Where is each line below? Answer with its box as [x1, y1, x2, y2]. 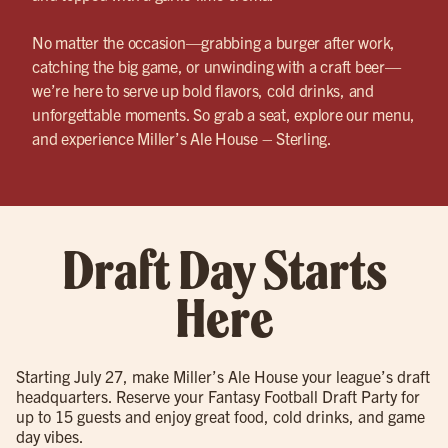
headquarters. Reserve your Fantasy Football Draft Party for [16, 385, 420, 406]
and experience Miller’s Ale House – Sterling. [32, 127, 332, 148]
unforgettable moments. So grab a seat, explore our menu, [32, 103, 415, 124]
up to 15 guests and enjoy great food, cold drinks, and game [16, 405, 425, 426]
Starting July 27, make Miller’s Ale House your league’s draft [16, 365, 430, 386]
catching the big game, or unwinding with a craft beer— [32, 55, 401, 76]
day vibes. [16, 425, 84, 446]
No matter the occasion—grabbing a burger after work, [32, 31, 395, 52]
